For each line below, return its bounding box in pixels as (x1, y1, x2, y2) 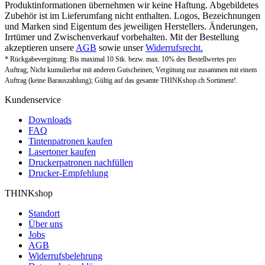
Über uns (28, 219, 63, 230)
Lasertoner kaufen (28, 147, 96, 157)
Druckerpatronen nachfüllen (28, 157, 133, 168)
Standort (28, 208, 60, 219)
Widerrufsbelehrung (28, 251, 102, 261)
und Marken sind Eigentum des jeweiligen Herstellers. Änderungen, (5, 21, 258, 32)
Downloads (28, 115, 72, 125)
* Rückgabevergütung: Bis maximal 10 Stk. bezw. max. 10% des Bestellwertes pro (5, 55, 236, 64)
